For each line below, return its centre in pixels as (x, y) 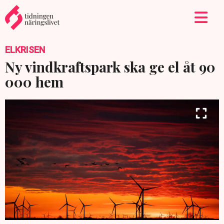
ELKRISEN (25, 50)
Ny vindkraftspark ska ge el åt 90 (110, 67)
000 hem (34, 82)
